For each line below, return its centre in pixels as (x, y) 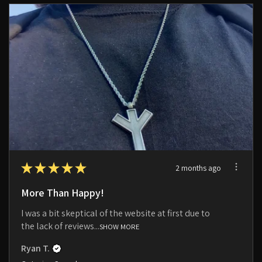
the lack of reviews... (60, 226)
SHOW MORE (120, 227)
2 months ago (198, 168)
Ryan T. (35, 249)
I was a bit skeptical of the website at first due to (116, 213)
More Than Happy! (63, 193)
